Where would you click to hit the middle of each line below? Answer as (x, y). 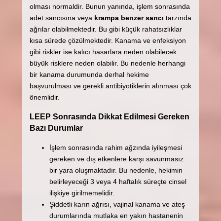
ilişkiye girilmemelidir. (82, 193)
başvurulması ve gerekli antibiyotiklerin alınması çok (110, 86)
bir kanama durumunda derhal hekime (89, 74)
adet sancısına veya (62, 18)
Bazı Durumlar (56, 128)
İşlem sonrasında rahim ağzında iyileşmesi (115, 147)
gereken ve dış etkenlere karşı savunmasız (116, 159)
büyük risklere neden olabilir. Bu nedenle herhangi (107, 63)
